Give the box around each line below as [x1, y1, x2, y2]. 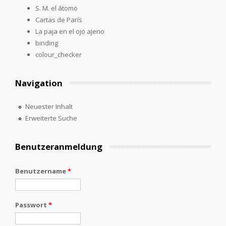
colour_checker [35, 49, 82, 59]
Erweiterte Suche [25, 113, 77, 123]
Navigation [15, 77, 63, 89]
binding [35, 38, 58, 47]
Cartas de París [35, 15, 82, 24]
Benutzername [15, 166, 68, 176]
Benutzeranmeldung [15, 140, 102, 152]
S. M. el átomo [35, 3, 78, 13]
